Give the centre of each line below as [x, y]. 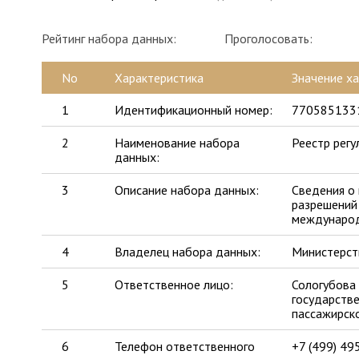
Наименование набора [177, 143]
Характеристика [159, 78]
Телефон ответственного [185, 346]
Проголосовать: [268, 38]
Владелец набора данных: [188, 252]
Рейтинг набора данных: [109, 38]
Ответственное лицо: [174, 284]
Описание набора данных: [187, 190]
